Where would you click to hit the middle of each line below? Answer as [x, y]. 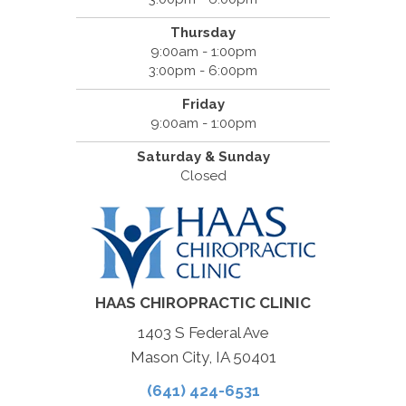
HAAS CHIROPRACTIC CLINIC [203, 303]
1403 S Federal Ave [203, 333]
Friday [203, 105]
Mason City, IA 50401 [203, 358]
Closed [203, 176]
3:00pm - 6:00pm [203, 71]
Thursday [203, 33]
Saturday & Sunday [203, 157]
